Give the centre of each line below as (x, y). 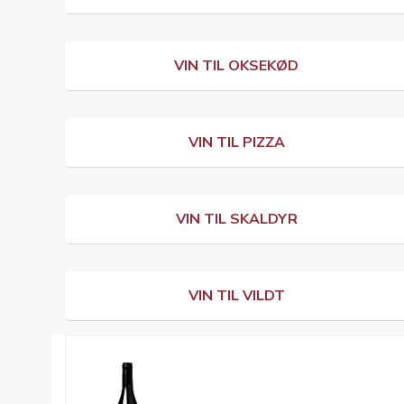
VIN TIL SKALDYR (236, 219)
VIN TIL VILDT (236, 296)
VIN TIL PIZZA (236, 142)
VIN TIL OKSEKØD (236, 66)
